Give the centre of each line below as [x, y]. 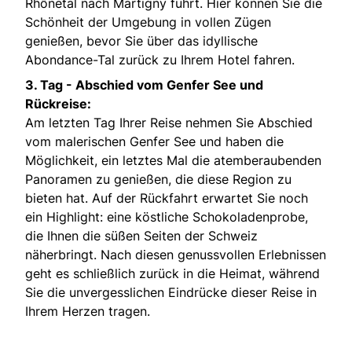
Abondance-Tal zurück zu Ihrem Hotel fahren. [160, 60]
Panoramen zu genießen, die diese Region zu [158, 180]
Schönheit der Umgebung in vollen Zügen [148, 22]
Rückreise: [58, 104]
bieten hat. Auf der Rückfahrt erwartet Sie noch [167, 198]
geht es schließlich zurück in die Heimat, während [172, 274]
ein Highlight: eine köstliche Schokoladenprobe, [167, 217]
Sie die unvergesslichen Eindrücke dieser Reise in [171, 293]
